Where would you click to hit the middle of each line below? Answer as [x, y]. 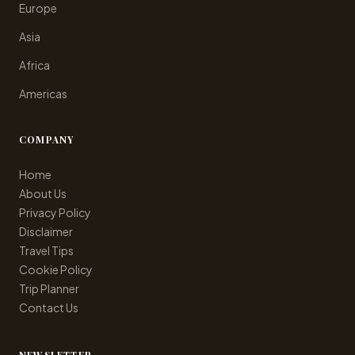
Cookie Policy [56, 270]
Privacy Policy [55, 213]
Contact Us [49, 308]
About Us [43, 194]
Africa [34, 65]
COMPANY [47, 140]
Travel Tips [46, 251]
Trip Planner [49, 289]
